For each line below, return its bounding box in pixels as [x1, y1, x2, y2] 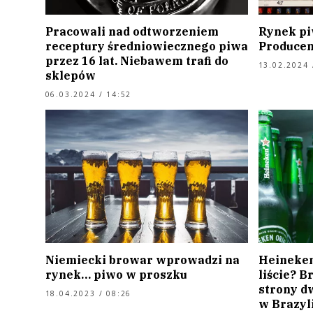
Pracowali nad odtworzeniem [45, 24, 219, 38]
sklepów [45, 68, 96, 82]
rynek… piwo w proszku [45, 268, 187, 282]
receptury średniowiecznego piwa [45, 38, 248, 53]
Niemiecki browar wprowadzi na [45, 253, 240, 268]
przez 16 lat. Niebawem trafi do [45, 53, 228, 68]
